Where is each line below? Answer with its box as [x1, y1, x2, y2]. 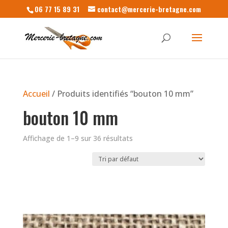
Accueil [22, 88, 50, 99]
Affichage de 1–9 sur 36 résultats [22, 133, 133, 143]
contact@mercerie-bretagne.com [97, 3, 202, 14]
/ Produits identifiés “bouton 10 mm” [49, 88, 193, 99]
